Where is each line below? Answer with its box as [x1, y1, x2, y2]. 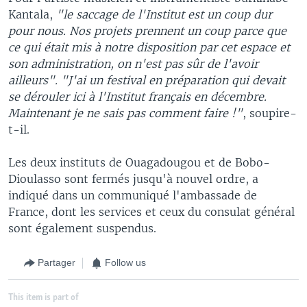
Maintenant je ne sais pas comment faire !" [8, 106, 243, 120]
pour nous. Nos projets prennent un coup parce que [8, 23, 286, 38]
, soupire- [243, 106, 297, 120]
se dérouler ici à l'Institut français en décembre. [8, 89, 267, 103]
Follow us [105, 257, 146, 268]
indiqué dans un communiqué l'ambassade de [8, 188, 257, 202]
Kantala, [8, 7, 56, 21]
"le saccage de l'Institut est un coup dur [56, 7, 272, 21]
